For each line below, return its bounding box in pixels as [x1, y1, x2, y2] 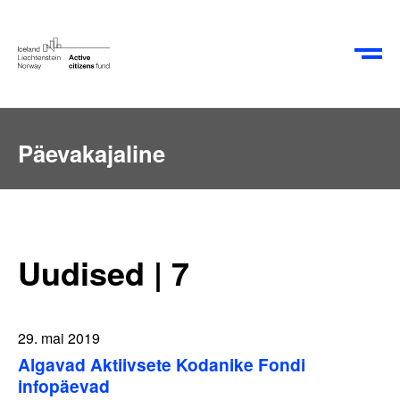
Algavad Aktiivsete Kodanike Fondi [18, 352, 305, 378]
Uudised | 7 [18, 249, 189, 296]
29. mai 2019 [18, 327, 100, 348]
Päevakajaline [18, 137, 165, 170]
